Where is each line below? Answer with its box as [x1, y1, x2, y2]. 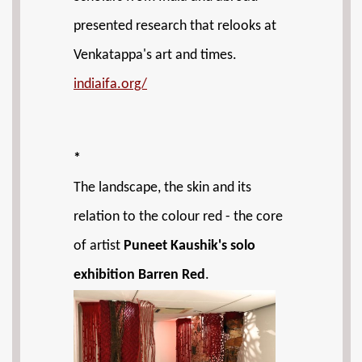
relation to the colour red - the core [74, 209, 283, 225]
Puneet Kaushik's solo [124, 238, 255, 254]
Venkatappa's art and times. [74, 47, 237, 63]
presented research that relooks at [74, 18, 276, 34]
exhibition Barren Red [74, 267, 205, 283]
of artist [74, 238, 124, 254]
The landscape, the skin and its [74, 180, 251, 196]
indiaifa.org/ [74, 76, 147, 92]
